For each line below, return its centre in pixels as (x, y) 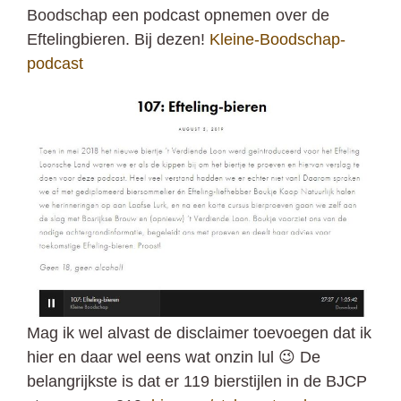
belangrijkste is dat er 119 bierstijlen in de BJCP (197, 382)
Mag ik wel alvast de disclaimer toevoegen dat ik (199, 333)
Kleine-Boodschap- (277, 39)
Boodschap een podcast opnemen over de (178, 15)
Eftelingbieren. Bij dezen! (118, 39)
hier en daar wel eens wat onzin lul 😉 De (174, 358)
